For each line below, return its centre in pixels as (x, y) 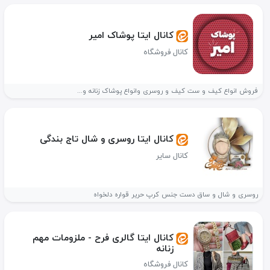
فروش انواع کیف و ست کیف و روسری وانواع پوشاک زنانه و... (168, 91)
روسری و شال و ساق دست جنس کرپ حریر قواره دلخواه (176, 195)
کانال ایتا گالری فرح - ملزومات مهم (103, 238)
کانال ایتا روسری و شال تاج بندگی (107, 139)
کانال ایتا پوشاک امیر (131, 35)
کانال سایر (172, 156)
